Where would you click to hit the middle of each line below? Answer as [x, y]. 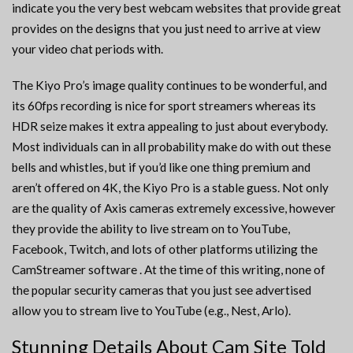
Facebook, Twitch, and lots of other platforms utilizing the [165, 249]
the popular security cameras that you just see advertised [162, 290]
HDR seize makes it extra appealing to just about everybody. [170, 126]
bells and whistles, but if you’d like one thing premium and [161, 167]
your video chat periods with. [87, 49]
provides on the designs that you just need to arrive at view [166, 29]
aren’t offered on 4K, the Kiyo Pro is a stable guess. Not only [170, 188]
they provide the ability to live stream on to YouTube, [151, 229]
